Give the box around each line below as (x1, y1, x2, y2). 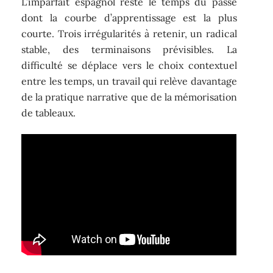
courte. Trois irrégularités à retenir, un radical (21, 27, 237, 40)
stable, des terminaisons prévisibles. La (21, 43, 237, 55)
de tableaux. (21, 106, 76, 119)
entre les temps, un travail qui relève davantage (21, 74, 237, 87)
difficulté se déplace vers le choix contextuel (21, 58, 237, 71)
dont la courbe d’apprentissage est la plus (21, 11, 237, 24)
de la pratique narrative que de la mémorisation (21, 90, 237, 103)
